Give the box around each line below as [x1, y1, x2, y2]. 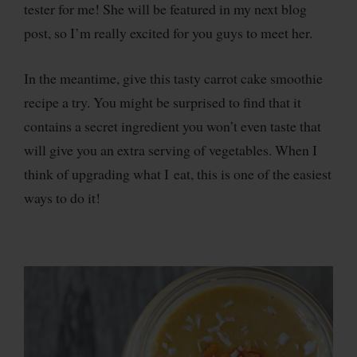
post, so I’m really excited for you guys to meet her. [24, 22, 312, 42]
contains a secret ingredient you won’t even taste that [24, 116, 321, 135]
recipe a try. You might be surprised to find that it [24, 92, 301, 112]
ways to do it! [24, 187, 100, 207]
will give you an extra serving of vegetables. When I [24, 139, 317, 159]
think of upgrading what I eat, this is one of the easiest [24, 163, 331, 183]
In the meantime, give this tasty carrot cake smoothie [24, 68, 323, 88]
